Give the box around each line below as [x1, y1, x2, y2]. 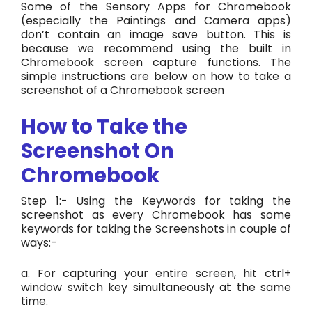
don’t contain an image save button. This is [21, 26, 291, 42]
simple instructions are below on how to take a [21, 68, 291, 84]
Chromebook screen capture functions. [21, 54, 270, 70]
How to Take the [21, 111, 187, 141]
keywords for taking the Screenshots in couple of [21, 220, 291, 237]
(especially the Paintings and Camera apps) [21, 12, 291, 29]
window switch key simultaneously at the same [21, 279, 291, 295]
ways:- [21, 234, 57, 251]
